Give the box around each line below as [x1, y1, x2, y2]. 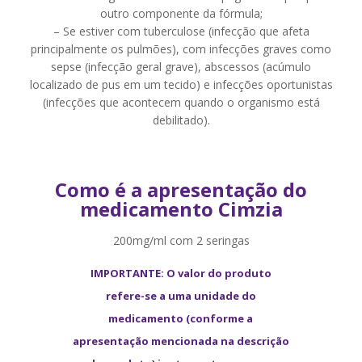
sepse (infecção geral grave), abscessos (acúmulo [51, 59, 311, 74]
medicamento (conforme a [108, 311, 254, 326]
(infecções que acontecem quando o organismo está [42, 95, 320, 110]
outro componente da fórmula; [99, 6, 263, 21]
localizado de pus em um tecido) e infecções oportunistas [29, 77, 333, 92]
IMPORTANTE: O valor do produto [90, 266, 271, 280]
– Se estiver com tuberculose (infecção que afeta [53, 23, 309, 39]
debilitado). [152, 112, 210, 128]
